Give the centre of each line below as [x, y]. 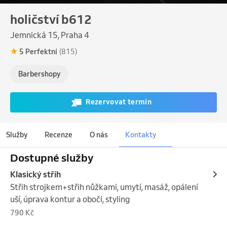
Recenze [59, 135]
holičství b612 [51, 19]
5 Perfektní [38, 51]
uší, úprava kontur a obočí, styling [70, 199]
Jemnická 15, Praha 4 [50, 35]
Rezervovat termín [119, 102]
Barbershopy [39, 74]
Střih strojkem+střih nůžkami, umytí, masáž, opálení [104, 187]
